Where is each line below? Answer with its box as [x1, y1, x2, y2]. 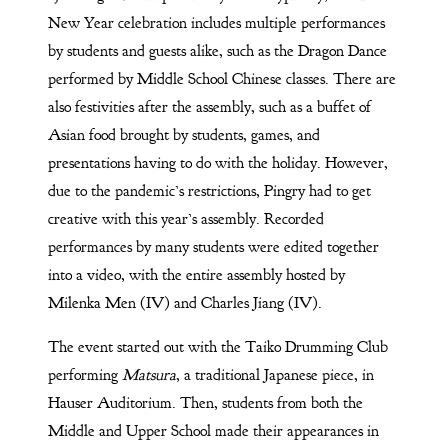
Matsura [121, 365, 176, 386]
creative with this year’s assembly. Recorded [47, 209, 324, 230]
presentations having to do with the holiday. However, [47, 153, 388, 174]
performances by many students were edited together [47, 237, 379, 258]
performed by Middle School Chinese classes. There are [47, 69, 396, 90]
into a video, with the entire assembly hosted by [47, 265, 345, 286]
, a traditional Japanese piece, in [175, 365, 374, 386]
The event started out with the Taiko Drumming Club [47, 337, 388, 358]
